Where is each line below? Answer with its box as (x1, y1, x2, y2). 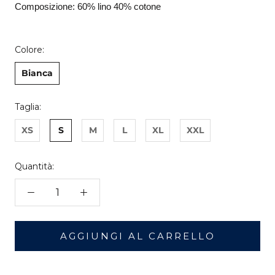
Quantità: (15, 160, 54, 172)
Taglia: (15, 101, 41, 112)
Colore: (15, 44, 44, 55)
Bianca (21, 67, 53, 79)
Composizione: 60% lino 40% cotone (15, 1, 161, 12)
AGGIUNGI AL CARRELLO (60, 230, 215, 242)
